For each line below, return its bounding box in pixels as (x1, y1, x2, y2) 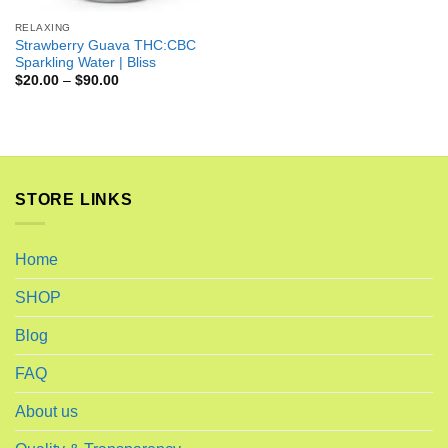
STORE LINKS (15, 190, 133, 208)
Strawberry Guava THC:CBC (14, 37, 196, 53)
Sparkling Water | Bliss (14, 54, 156, 70)
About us (15, 403, 78, 421)
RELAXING (14, 22, 71, 34)
